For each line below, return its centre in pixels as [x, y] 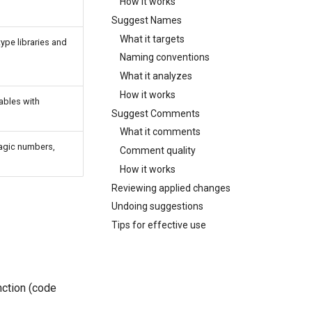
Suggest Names [147, 20]
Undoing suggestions [157, 206]
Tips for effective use [159, 225]
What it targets [152, 39]
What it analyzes [156, 76]
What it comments [160, 132]
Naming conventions [165, 57]
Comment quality [158, 150]
